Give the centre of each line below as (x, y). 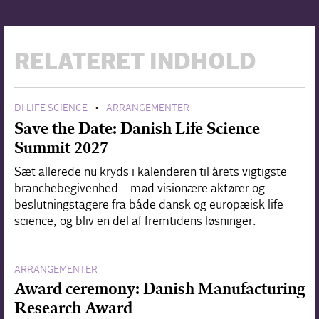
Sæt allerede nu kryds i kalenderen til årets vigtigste (151, 172)
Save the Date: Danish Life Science (137, 128)
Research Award (73, 308)
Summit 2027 (61, 147)
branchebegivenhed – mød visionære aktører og (140, 188)
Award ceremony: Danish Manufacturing (159, 288)
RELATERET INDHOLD (135, 63)
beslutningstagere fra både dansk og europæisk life (149, 204)
